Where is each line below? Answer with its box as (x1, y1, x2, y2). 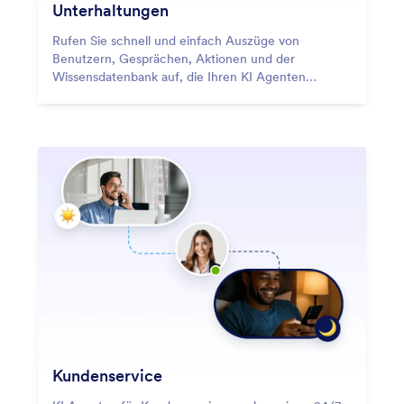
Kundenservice (52, 364, 162, 386)
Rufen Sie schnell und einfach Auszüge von (52, 32, 299, 49)
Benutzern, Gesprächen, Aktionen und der (52, 50, 295, 67)
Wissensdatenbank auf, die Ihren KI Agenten (52, 68, 306, 85)
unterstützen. (52, 86, 129, 103)
